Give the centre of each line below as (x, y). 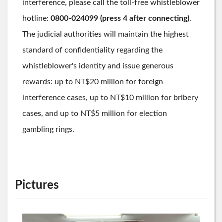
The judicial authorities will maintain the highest (106, 34)
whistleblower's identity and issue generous (98, 66)
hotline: (36, 18)
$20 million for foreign (124, 82)
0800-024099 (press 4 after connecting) (120, 18)
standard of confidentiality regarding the (92, 50)
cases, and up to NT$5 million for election (95, 113)
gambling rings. (48, 129)
